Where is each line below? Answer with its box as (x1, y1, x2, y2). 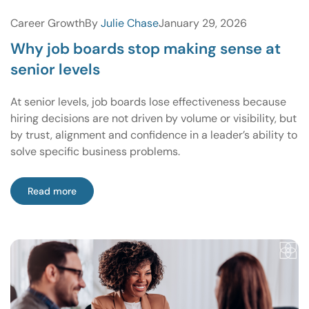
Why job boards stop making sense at (10, 38, 281, 59)
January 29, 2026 (159, 15, 247, 30)
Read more (28, 184, 77, 197)
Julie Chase (101, 15, 159, 30)
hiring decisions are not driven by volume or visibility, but (10, 110, 297, 126)
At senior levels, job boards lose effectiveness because (10, 94, 286, 109)
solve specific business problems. (10, 143, 180, 159)
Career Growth (10, 15, 85, 30)
